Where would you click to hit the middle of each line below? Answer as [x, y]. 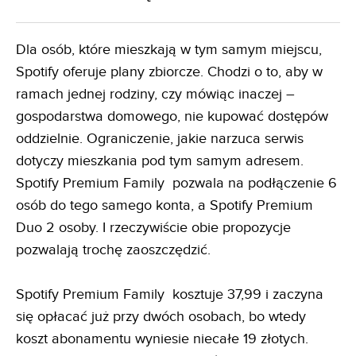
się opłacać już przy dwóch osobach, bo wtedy [161, 317]
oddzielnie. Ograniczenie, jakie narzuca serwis [160, 139]
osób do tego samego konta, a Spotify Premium [164, 206]
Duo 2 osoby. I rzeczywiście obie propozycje [153, 228]
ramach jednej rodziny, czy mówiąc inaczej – [155, 95]
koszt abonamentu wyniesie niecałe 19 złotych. [162, 339]
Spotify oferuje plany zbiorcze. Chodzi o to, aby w [169, 72]
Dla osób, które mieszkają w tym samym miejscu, [169, 50]
